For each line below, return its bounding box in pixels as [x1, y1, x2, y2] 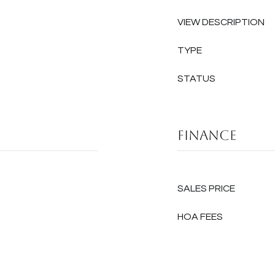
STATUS [177, 74, 215, 83]
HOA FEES [177, 212, 223, 222]
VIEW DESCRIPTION [177, 17, 265, 27]
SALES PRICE [177, 184, 235, 193]
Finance [177, 128, 236, 143]
